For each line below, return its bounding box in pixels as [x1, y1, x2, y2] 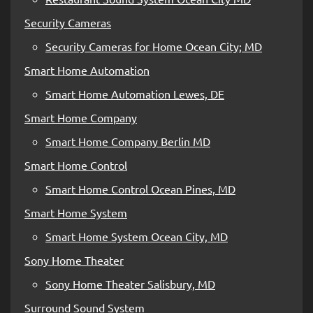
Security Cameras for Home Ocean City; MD [45, 38, 262, 53]
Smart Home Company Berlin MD [45, 133, 210, 148]
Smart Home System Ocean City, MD [45, 228, 228, 243]
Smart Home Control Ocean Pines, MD [45, 181, 235, 196]
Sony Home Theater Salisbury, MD [45, 276, 215, 291]
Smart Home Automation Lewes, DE [45, 86, 224, 101]
